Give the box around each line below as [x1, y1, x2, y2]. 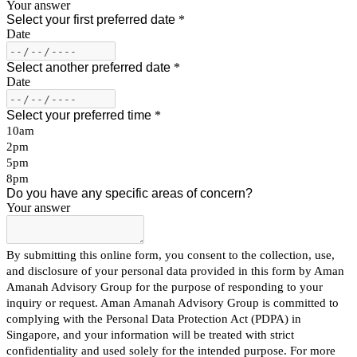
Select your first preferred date [6, 13, 175, 26]
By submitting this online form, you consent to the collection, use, [6, 249, 335, 261]
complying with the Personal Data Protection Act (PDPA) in [6, 312, 301, 325]
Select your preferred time [6, 108, 151, 122]
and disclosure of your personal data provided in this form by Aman [6, 265, 344, 277]
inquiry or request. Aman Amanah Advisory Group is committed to [6, 296, 339, 309]
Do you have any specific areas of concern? [6, 186, 253, 200]
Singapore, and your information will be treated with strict [6, 328, 294, 341]
